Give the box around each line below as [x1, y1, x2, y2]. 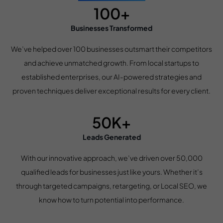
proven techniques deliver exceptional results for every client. [12, 86, 211, 96]
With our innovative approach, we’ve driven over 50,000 [20, 153, 203, 163]
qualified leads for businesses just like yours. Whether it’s [20, 167, 203, 177]
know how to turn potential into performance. [39, 195, 184, 205]
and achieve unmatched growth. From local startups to [24, 58, 199, 68]
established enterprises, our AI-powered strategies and [21, 72, 202, 82]
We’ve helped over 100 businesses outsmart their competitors [11, 44, 212, 54]
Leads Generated [82, 132, 141, 141]
